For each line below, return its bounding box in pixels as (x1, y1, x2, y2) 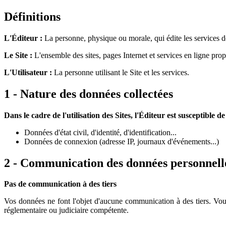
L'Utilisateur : (4, 68, 52, 77)
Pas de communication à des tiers (4, 180, 117, 189)
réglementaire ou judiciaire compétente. (4, 206, 129, 215)
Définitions (4, 10, 61, 23)
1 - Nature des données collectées (4, 87, 173, 100)
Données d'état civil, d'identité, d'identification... (24, 128, 177, 137)
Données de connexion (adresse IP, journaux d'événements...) (24, 137, 219, 146)
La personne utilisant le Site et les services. (52, 68, 189, 77)
